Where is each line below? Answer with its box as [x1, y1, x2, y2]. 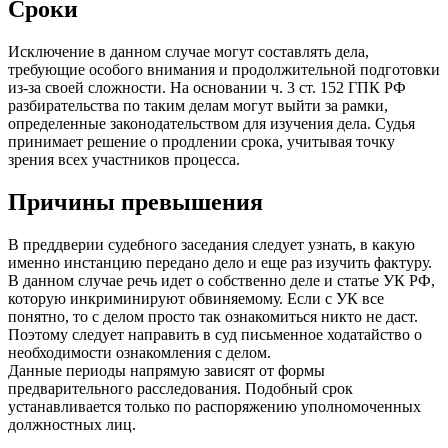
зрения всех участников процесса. [8, 151, 240, 169]
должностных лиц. [8, 416, 136, 434]
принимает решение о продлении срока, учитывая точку [8, 133, 395, 151]
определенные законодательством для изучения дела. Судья [8, 115, 415, 133]
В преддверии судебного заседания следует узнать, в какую [8, 236, 415, 254]
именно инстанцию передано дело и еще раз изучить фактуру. [8, 254, 432, 272]
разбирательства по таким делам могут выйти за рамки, [8, 97, 388, 115]
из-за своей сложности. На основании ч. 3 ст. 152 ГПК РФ [8, 79, 406, 97]
